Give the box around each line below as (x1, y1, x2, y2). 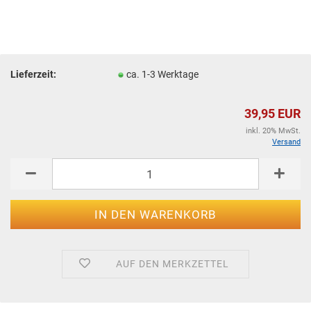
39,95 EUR (244, 106, 301, 121)
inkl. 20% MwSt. (246, 126, 301, 135)
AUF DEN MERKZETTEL (115, 258, 229, 269)
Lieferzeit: (10, 68, 56, 80)
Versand (272, 137, 301, 146)
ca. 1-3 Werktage (126, 68, 199, 80)
